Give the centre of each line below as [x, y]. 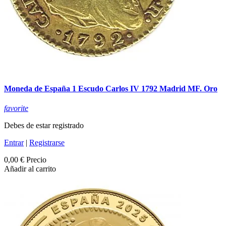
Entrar [14, 142]
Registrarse [47, 142]
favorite [16, 108]
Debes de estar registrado [44, 125]
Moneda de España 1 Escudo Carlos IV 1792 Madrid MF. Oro [111, 88]
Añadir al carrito [30, 168]
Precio [36, 159]
